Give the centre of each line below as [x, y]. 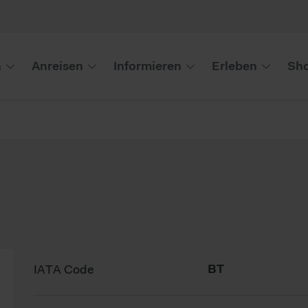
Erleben [234, 66]
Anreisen [57, 66]
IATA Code [64, 269]
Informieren [147, 66]
